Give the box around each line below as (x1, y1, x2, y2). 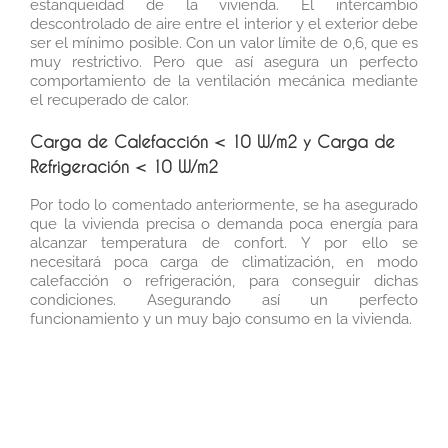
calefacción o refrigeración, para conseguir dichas (30, 271, 418, 290)
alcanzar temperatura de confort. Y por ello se (30, 233, 418, 252)
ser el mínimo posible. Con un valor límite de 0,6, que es (30, 33, 418, 52)
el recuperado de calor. (30, 90, 189, 109)
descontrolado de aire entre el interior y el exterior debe (30, 14, 418, 33)
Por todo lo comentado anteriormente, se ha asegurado (30, 195, 418, 214)
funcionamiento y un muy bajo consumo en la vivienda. (30, 309, 412, 328)
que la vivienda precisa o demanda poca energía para (30, 214, 418, 233)
